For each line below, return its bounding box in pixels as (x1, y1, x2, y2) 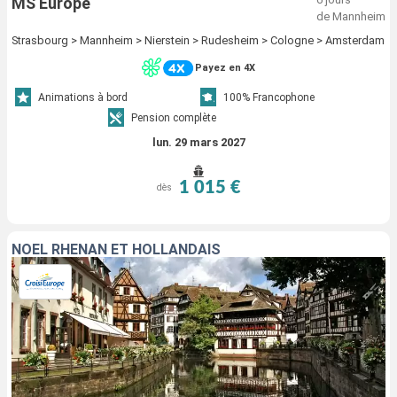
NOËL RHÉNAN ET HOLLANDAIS (12, 240, 221, 258)
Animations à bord (38, 90, 128, 104)
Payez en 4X (195, 62, 255, 74)
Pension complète (130, 111, 216, 124)
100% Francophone (223, 90, 315, 104)
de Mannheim (316, 10, 385, 24)
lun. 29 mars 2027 (152, 135, 245, 149)
